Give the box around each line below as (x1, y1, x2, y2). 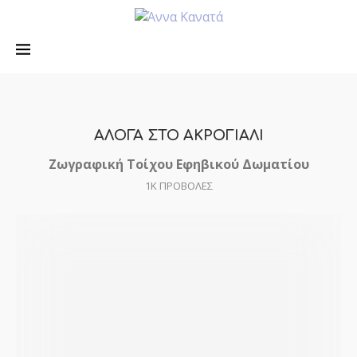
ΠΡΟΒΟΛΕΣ (156, 178, 213, 193)
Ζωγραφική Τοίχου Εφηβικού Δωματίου (48, 155, 309, 173)
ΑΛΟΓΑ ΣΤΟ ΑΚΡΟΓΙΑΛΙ (93, 127, 264, 143)
